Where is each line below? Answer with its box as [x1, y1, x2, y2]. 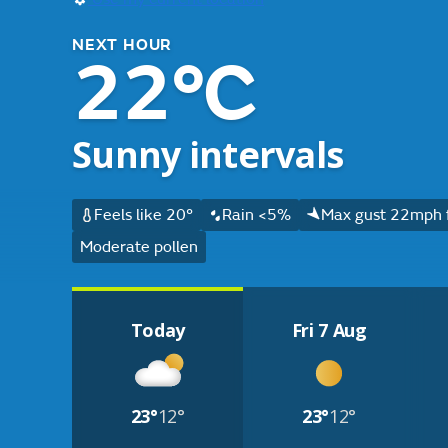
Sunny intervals [72, 130, 344, 179]
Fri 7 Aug [291, 318, 367, 342]
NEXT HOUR [72, 35, 173, 55]
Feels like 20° [93, 205, 193, 225]
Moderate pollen [80, 237, 198, 257]
